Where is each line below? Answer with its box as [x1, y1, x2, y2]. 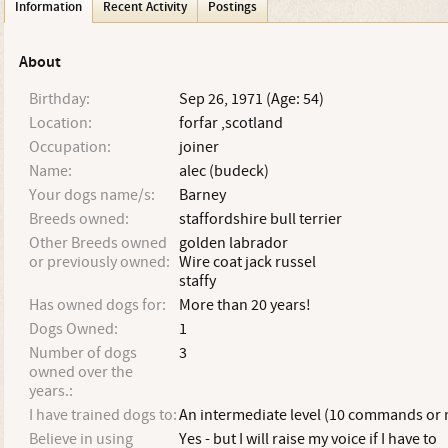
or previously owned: [28, 252, 170, 272]
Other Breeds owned [28, 233, 167, 253]
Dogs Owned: [28, 319, 118, 339]
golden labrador [178, 233, 288, 253]
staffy [178, 271, 216, 291]
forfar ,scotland [178, 113, 283, 133]
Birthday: [28, 89, 90, 109]
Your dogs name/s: [28, 185, 155, 205]
